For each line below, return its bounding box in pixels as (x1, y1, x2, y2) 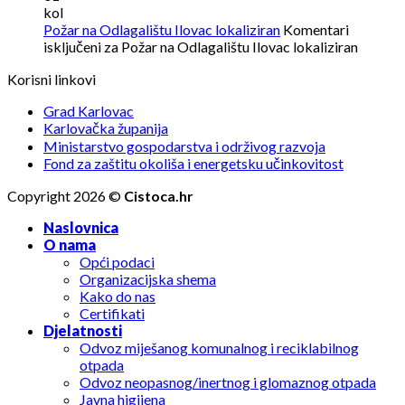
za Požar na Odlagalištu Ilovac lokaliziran (101, 38, 358, 56)
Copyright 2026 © (7, 187, 124, 205)
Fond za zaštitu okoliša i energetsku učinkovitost (43, 155, 344, 173)
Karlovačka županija (43, 119, 168, 137)
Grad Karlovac (43, 102, 134, 120)
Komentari (283, 21, 349, 39)
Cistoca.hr (124, 187, 193, 205)
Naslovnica (43, 219, 118, 237)
